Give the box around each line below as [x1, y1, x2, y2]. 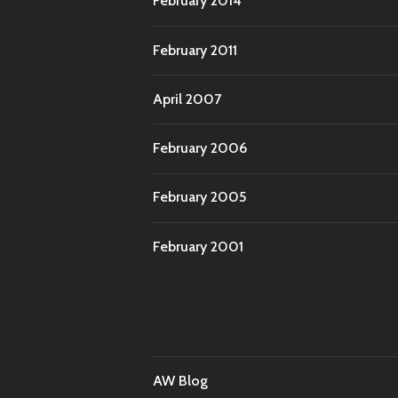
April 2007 [153, 90, 221, 107]
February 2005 [153, 188, 246, 206]
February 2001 [153, 237, 243, 255]
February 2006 [153, 139, 247, 157]
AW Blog [153, 371, 208, 389]
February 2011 [153, 41, 237, 59]
